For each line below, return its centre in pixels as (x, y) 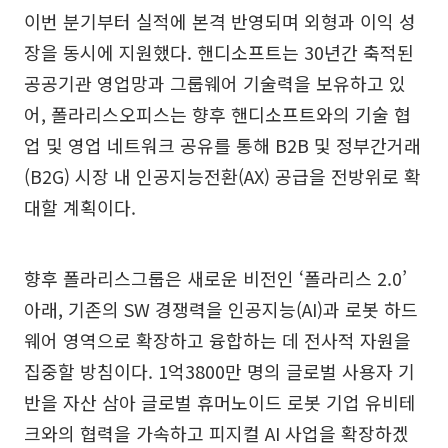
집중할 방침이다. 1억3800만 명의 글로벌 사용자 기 (219, 371)
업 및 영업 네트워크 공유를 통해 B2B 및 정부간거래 (222, 145)
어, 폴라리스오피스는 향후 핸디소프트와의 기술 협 (217, 114)
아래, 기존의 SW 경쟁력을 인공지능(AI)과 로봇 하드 (221, 309)
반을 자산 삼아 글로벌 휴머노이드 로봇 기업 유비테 (220, 402)
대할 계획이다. (80, 207)
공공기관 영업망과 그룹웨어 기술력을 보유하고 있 (215, 83)
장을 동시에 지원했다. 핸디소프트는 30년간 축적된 (219, 52)
